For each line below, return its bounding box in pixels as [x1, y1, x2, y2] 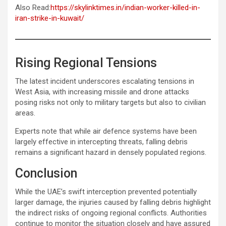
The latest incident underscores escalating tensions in [15, 76, 194, 86]
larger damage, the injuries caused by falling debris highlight [15, 197, 211, 207]
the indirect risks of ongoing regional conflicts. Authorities [15, 208, 207, 217]
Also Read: [15, 3, 50, 12]
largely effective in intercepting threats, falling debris [15, 137, 188, 146]
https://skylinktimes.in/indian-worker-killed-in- [50, 3, 200, 12]
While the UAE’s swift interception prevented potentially [15, 187, 197, 196]
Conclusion [15, 165, 77, 181]
